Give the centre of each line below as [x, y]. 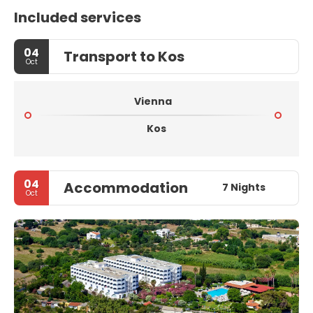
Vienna [153, 101]
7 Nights [243, 188]
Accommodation [126, 188]
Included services [78, 17]
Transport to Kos [124, 56]
